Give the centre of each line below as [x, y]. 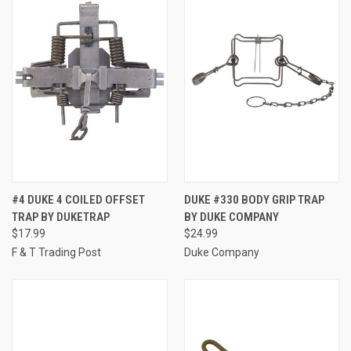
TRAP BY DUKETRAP [61, 217]
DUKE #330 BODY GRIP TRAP [254, 199]
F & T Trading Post [56, 252]
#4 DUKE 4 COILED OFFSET [78, 199]
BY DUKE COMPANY [231, 217]
